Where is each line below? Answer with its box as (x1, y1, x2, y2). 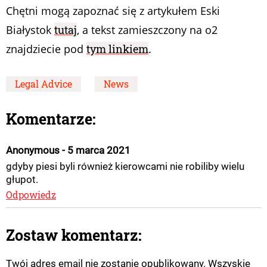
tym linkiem (86, 41, 148, 56)
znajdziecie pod (6, 41, 86, 56)
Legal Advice (15, 77, 72, 90)
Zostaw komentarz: (6, 225, 142, 245)
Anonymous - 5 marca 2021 (6, 144, 131, 156)
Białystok (6, 22, 54, 37)
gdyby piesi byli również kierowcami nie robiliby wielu (6, 160, 244, 172)
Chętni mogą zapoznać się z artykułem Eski (6, 3, 220, 18)
